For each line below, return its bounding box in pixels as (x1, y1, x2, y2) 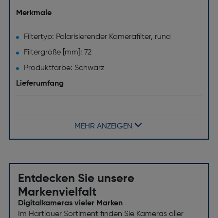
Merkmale (16, 9, 52, 17)
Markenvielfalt (18, 186, 96, 198)
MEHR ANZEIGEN (74, 123, 133, 130)
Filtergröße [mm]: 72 (23, 49, 91, 56)
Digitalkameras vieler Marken (18, 200, 123, 207)
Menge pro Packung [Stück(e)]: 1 (23, 104, 135, 111)
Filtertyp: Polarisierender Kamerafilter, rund (23, 33, 171, 41)
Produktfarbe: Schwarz (23, 64, 105, 72)
